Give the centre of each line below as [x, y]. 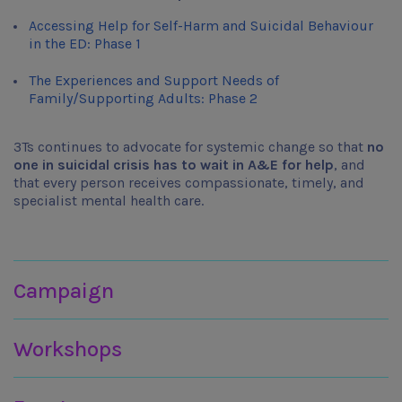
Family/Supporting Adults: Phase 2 [143, 99]
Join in [34, 271]
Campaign [64, 291]
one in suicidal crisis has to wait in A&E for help [174, 165]
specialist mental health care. [109, 201]
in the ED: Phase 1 [85, 44]
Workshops [68, 350]
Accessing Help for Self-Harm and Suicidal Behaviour [201, 26]
